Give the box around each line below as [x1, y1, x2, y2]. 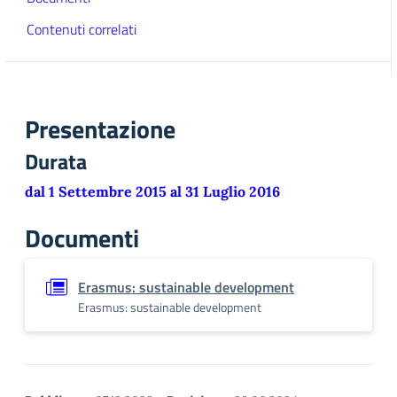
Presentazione [25, 110, 175, 148]
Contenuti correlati [27, 19, 136, 40]
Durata [25, 145, 87, 177]
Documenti [25, 219, 139, 257]
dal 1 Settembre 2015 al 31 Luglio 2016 [25, 183, 280, 200]
